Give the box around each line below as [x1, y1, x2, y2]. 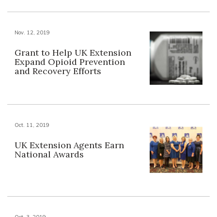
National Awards [15, 148, 84, 160]
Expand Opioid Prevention [15, 56, 125, 68]
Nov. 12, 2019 [15, 29, 50, 36]
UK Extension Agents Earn [15, 139, 124, 151]
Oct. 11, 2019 [15, 121, 49, 128]
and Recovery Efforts [15, 65, 101, 77]
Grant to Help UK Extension [15, 47, 131, 59]
